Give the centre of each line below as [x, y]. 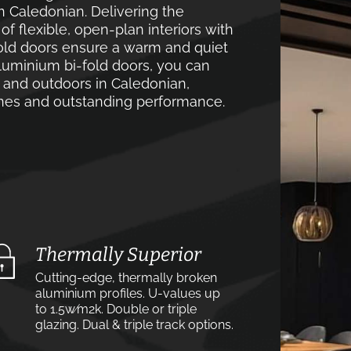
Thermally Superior [118, 255]
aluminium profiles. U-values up [128, 293]
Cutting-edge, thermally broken [126, 278]
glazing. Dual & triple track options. [134, 325]
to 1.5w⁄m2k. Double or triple [116, 309]
